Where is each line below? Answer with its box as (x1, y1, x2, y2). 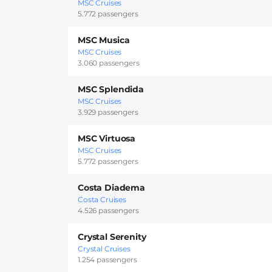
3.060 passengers (78, 58, 140, 68)
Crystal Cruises (78, 244, 131, 254)
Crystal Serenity (78, 231, 146, 243)
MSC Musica (78, 35, 130, 46)
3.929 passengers (78, 107, 138, 117)
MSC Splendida (78, 84, 144, 95)
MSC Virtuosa (78, 133, 136, 144)
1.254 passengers (78, 255, 137, 265)
